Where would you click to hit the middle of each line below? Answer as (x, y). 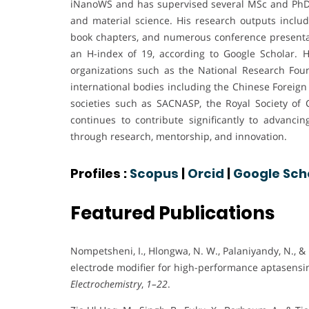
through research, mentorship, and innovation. (179, 136)
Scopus (154, 173)
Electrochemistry (106, 284)
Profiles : (100, 173)
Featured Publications (172, 213)
